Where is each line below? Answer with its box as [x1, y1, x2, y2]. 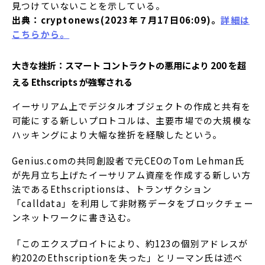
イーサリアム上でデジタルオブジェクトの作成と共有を [12, 100, 251, 113]
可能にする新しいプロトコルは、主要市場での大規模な [12, 114, 252, 127]
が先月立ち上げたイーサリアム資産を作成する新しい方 [12, 169, 251, 182]
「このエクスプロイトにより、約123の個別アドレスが [12, 237, 248, 250]
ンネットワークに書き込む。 [12, 211, 137, 224]
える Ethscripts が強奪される [12, 75, 132, 89]
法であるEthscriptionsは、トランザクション [12, 183, 212, 196]
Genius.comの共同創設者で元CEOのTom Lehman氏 [12, 154, 244, 167]
